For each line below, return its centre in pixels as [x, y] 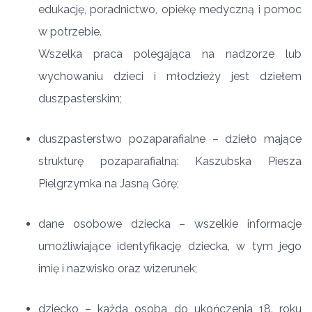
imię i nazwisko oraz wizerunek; [118, 268]
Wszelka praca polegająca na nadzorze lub [170, 54]
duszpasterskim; [80, 99]
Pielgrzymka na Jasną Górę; [109, 184]
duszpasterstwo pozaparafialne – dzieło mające [170, 139]
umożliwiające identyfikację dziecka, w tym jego [170, 246]
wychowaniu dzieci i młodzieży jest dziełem [170, 76]
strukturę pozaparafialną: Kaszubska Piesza [170, 161]
